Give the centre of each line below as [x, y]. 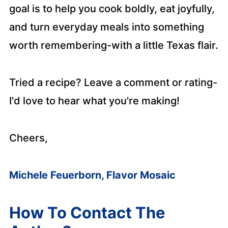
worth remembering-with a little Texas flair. [113, 45]
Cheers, [28, 138]
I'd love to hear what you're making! [94, 101]
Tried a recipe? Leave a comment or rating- [113, 82]
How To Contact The [87, 212]
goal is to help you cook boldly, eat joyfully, [112, 9]
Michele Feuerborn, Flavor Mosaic [92, 175]
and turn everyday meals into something [106, 27]
